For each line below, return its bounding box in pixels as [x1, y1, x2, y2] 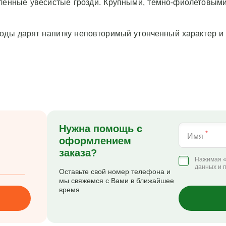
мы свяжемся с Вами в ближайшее [59, 177, 174, 185]
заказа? [59, 147, 97, 158]
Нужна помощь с [59, 123, 142, 134]
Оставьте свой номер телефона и [59, 167, 171, 176]
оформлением [59, 135, 131, 146]
